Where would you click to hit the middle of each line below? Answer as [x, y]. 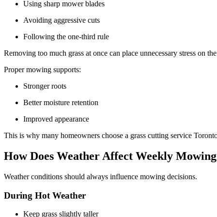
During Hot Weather [46, 195]
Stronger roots [47, 86]
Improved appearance [57, 119]
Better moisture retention [63, 103]
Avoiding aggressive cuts [63, 20]
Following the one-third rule [68, 37]
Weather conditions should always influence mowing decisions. [101, 176]
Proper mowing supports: [43, 70]
